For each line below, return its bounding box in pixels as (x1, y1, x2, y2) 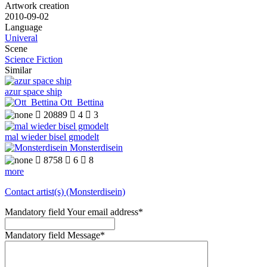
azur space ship (5, 86, 62, 97)
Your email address (67, 207, 138, 218)
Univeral (5, 33, 38, 44)
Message (67, 230, 100, 241)
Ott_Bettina (60, 97, 104, 108)
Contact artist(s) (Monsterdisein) (5, 187, 125, 197)
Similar (5, 65, 32, 76)
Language (5, 22, 42, 33)
